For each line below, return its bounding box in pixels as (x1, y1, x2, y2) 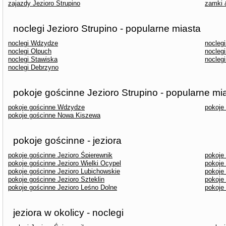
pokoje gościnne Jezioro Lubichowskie (8, 167, 120, 175)
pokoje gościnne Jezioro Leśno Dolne (8, 184, 117, 191)
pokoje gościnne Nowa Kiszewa (8, 111, 100, 119)
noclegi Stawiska (8, 55, 58, 63)
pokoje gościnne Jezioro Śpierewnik (8, 151, 112, 159)
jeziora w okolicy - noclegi (13, 207, 124, 218)
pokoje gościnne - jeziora (13, 135, 122, 146)
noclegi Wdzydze (8, 39, 58, 47)
